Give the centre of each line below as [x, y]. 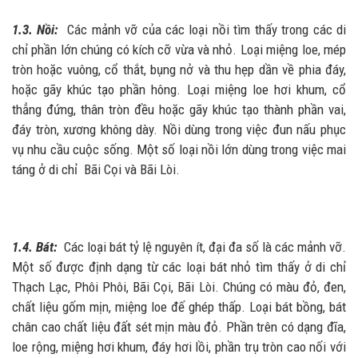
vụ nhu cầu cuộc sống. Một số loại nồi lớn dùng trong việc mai [179, 150]
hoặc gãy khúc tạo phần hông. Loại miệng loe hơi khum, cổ [179, 90]
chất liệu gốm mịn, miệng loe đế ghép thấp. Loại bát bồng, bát [179, 306]
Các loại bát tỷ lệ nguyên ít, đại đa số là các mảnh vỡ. [202, 247]
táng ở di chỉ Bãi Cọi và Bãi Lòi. [96, 170]
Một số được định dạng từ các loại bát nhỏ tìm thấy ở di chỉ [179, 267]
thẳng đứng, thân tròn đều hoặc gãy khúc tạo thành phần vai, [179, 110]
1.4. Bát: [35, 247]
